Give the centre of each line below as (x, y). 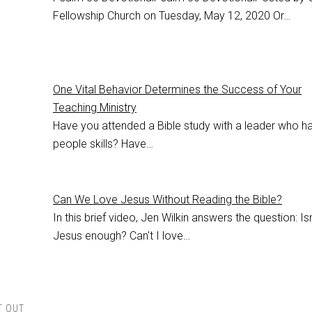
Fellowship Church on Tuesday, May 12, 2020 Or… (172, 16)
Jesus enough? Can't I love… (122, 236)
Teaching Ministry (95, 108)
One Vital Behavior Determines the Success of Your (177, 90)
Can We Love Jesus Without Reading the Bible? (167, 200)
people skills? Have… (103, 144)
